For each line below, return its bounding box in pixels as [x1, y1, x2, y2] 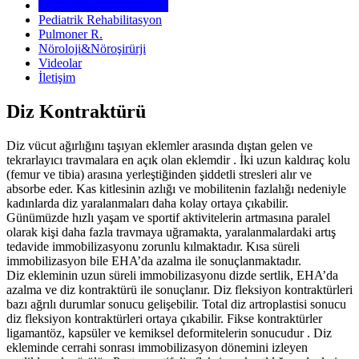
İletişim [38, 70, 75, 84]
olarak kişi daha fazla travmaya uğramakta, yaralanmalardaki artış [6, 224, 336, 239]
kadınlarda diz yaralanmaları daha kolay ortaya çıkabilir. [6, 196, 288, 210]
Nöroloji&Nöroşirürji [38, 41, 146, 55]
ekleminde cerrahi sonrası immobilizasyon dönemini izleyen [6, 340, 308, 354]
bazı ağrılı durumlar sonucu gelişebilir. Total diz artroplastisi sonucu [6, 296, 346, 311]
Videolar [38, 55, 82, 70]
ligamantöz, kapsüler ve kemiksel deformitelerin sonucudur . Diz [6, 325, 332, 340]
